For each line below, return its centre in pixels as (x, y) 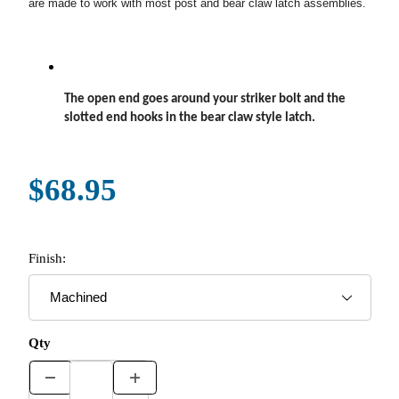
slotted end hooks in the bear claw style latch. (191, 118)
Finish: (47, 258)
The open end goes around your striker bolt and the (204, 99)
